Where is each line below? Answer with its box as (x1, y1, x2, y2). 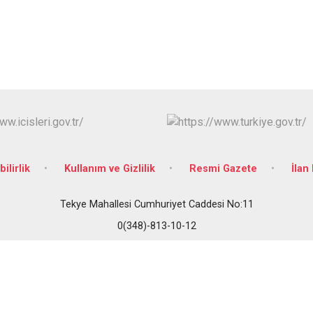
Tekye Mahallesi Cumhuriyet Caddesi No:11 (59, 198, 254, 210)
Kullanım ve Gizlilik (64, 162, 155, 175)
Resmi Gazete (189, 162, 257, 175)
